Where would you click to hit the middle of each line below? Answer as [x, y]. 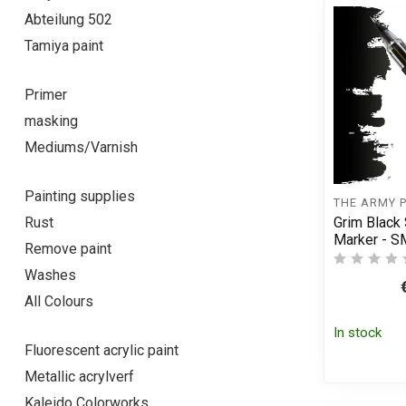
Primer [46, 95]
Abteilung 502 [68, 20]
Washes [50, 275]
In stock [358, 333]
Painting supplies [80, 197]
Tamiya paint [64, 46]
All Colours [59, 302]
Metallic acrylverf [79, 377]
